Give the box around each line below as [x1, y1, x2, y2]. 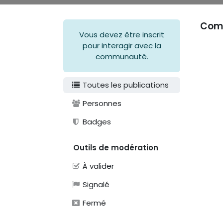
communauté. [95, 51, 148, 62]
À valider [81, 161, 114, 172]
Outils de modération [73, 142, 158, 153]
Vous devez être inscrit [79, 29, 164, 40]
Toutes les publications [81, 80, 169, 91]
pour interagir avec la [82, 40, 161, 51]
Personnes [81, 98, 122, 109]
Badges [81, 116, 111, 127]
